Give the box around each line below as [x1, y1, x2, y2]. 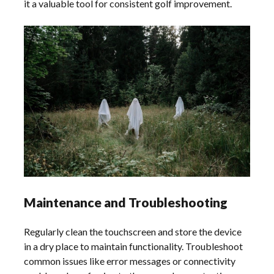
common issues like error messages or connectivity [24, 255, 236, 267]
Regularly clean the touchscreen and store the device [24, 226, 242, 238]
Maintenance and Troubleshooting [24, 194, 228, 210]
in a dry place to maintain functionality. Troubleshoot [24, 240, 243, 253]
